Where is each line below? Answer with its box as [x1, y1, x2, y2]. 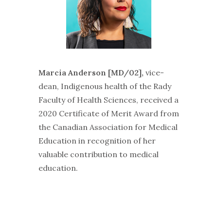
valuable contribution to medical [38, 149, 159, 159]
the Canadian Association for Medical [38, 122, 178, 132]
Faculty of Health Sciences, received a [38, 94, 179, 105]
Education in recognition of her [38, 135, 156, 145]
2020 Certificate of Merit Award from [38, 108, 179, 118]
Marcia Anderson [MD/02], [38, 67, 144, 77]
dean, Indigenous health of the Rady [38, 81, 171, 91]
